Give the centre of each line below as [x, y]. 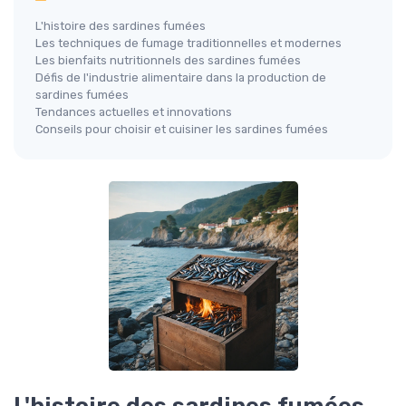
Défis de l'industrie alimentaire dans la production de [181, 78]
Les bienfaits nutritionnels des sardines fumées [168, 61]
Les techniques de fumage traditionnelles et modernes [188, 43]
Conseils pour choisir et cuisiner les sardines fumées [182, 130]
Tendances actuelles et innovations [134, 112]
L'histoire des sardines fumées [121, 26]
